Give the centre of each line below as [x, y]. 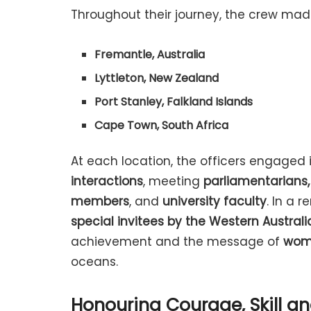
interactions [107, 181]
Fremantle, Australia [150, 54]
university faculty [215, 201]
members [100, 201]
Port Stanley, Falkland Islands [174, 101]
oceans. [94, 261]
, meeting [173, 181]
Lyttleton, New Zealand [157, 78]
